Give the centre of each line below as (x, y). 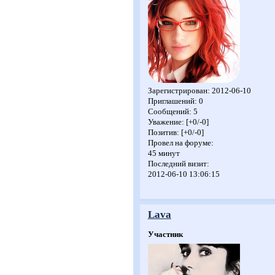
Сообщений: (169, 112)
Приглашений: (172, 102)
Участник (165, 235)
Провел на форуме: (180, 143)
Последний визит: (178, 164)
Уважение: (166, 122)
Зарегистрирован (177, 91)
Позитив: (163, 133)
